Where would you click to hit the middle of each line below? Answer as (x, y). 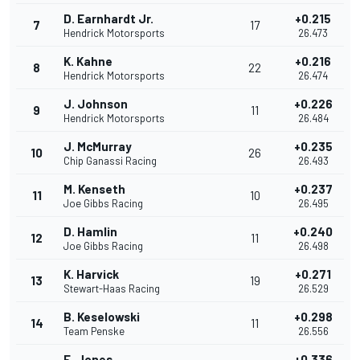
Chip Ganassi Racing (110, 161)
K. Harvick (91, 274)
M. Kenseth (94, 189)
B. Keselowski (102, 317)
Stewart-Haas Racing (112, 289)
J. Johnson (96, 104)
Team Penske (94, 331)
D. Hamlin (90, 232)
